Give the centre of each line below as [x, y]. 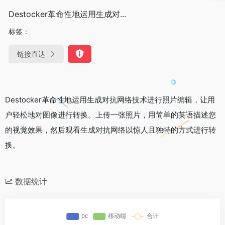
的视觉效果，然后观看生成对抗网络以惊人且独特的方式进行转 [110, 130]
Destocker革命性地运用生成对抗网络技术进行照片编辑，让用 [110, 99]
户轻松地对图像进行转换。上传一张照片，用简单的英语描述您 [110, 115]
